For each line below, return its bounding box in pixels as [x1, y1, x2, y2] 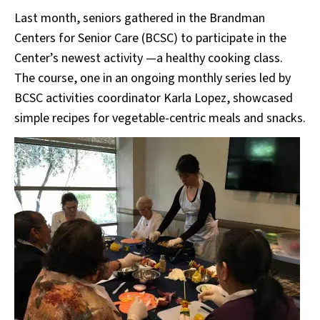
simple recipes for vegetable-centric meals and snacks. [14, 109, 306, 127]
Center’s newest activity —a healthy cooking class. [14, 49, 283, 67]
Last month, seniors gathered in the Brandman [14, 9, 265, 27]
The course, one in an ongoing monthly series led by [14, 69, 291, 87]
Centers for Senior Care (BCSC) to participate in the [14, 29, 286, 47]
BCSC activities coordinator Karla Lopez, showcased [14, 89, 293, 107]
